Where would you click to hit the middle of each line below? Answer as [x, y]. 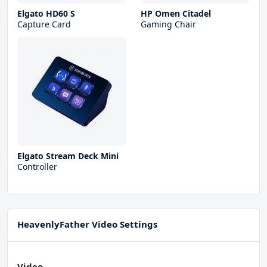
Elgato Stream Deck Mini [68, 156]
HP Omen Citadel [176, 14]
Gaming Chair [168, 24]
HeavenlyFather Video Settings [87, 224]
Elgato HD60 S [46, 14]
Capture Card [44, 24]
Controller [37, 167]
